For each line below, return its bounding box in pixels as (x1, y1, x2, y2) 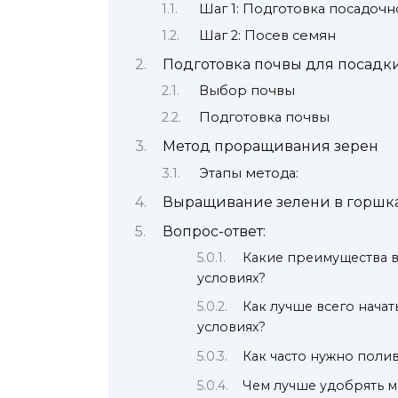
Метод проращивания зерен (162, 138, 378, 155)
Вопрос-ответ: (162, 223, 266, 241)
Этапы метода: (198, 164, 298, 181)
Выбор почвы (198, 83, 295, 99)
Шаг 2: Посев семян (198, 27, 336, 44)
